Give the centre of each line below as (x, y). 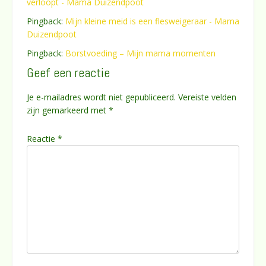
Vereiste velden (207, 97)
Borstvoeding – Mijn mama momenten (140, 53)
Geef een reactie (68, 73)
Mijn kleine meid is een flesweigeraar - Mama (152, 21)
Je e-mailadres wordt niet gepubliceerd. (101, 97)
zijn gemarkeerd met (68, 110)
